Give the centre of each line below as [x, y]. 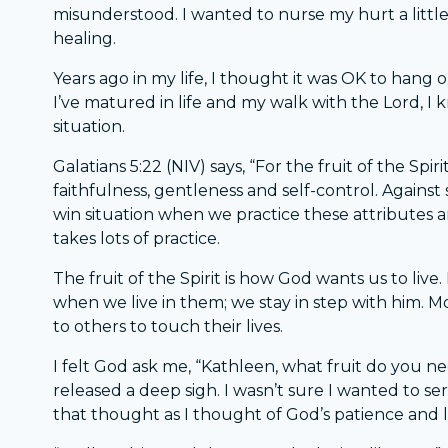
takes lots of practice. [137, 239]
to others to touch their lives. [168, 327]
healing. [85, 39]
